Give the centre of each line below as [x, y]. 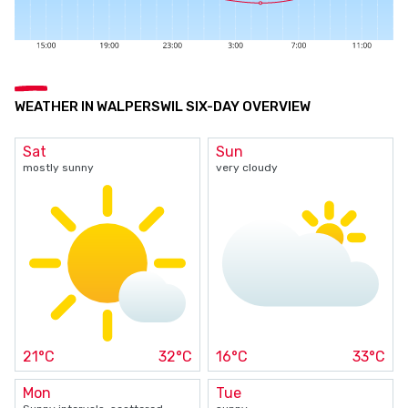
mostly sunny [58, 167]
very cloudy [247, 167]
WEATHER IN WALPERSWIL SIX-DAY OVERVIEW [163, 106]
